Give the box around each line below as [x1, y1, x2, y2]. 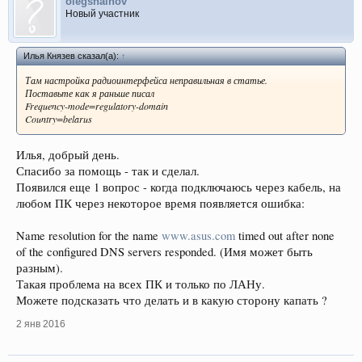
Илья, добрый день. [16, 146, 120, 162]
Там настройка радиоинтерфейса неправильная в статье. [25, 74, 267, 87]
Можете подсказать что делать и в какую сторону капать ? [16, 292, 327, 308]
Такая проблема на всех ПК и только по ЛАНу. [16, 276, 265, 292]
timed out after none [235, 227, 335, 243]
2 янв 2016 [16, 318, 65, 330]
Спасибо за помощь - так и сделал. [16, 162, 200, 179]
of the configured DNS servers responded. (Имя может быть [16, 243, 313, 259]
